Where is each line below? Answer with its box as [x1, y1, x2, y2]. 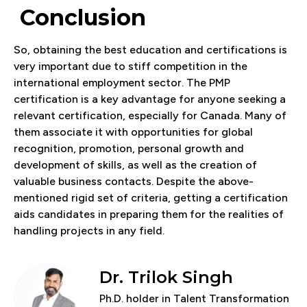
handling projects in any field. [14, 223, 164, 237]
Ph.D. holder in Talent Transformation [99, 292, 289, 306]
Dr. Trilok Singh [99, 267, 233, 288]
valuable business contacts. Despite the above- [14, 174, 254, 188]
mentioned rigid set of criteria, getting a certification [14, 191, 288, 204]
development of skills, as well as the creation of [14, 158, 257, 171]
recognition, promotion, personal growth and [14, 141, 244, 155]
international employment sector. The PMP [14, 75, 230, 89]
